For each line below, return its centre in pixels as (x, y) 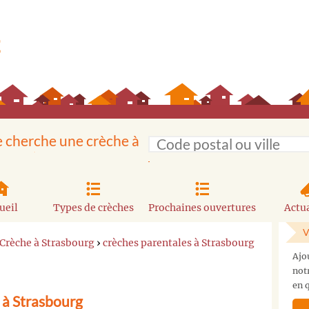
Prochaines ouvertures (202, 207)
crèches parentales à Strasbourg (179, 242)
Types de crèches (93, 207)
